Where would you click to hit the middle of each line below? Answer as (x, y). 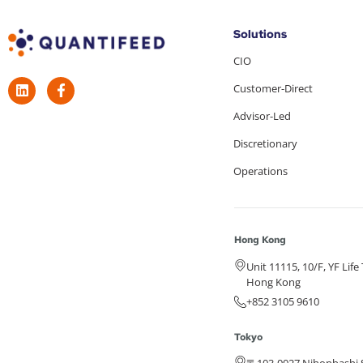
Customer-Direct (273, 89)
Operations (260, 171)
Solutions (260, 34)
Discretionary (265, 144)
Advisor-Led (262, 116)
